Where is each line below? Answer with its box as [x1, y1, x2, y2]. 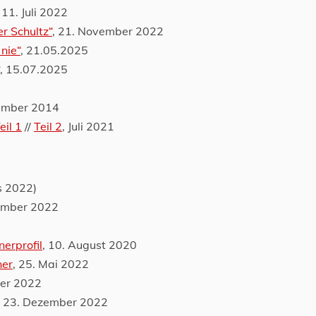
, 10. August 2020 [42, 238, 137, 252]
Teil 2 [34, 119, 62, 133]
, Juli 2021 [62, 119, 114, 133]
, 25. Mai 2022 [13, 257, 89, 271]
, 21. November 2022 [52, 24, 164, 38]
